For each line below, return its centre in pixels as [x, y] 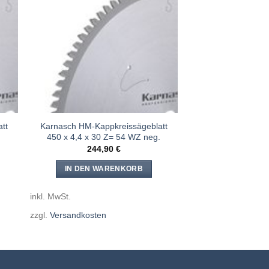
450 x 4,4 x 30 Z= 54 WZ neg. [104, 137]
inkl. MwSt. [50, 197]
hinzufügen [151, 36]
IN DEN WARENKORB [104, 168]
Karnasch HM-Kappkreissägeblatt [104, 126]
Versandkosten [78, 215]
